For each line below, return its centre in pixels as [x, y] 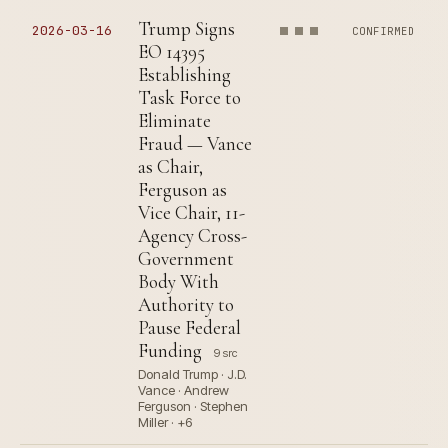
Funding [170, 351]
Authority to [186, 305]
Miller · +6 [165, 422]
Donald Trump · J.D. [192, 374]
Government [186, 259]
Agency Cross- [192, 236]
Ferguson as [182, 190]
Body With [178, 282]
